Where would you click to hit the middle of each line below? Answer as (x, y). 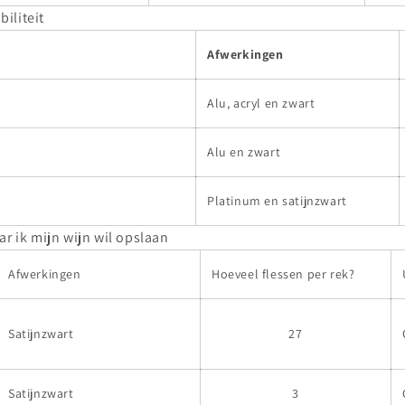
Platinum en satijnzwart (277, 200)
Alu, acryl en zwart (261, 103)
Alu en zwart (244, 151)
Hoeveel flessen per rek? (283, 273)
